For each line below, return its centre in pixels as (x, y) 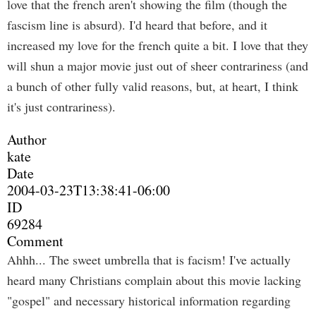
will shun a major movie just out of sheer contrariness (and (158, 66)
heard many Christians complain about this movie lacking (154, 280)
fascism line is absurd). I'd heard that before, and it (137, 25)
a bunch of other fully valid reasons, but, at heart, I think (153, 86)
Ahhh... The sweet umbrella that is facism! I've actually (149, 260)
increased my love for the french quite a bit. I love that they (158, 45)
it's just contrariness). (61, 107)
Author (27, 139)
